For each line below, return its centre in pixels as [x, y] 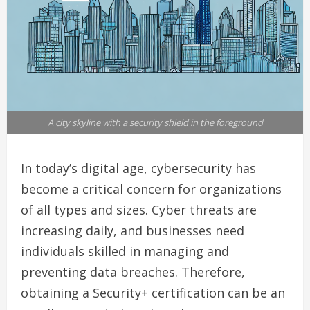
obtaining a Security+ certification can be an [153, 293]
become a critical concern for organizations [151, 189]
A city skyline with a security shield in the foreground [155, 123]
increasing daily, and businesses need [133, 231]
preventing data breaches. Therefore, [133, 272]
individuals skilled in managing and [125, 252]
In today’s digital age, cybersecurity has [138, 168]
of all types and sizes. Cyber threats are [139, 210]
